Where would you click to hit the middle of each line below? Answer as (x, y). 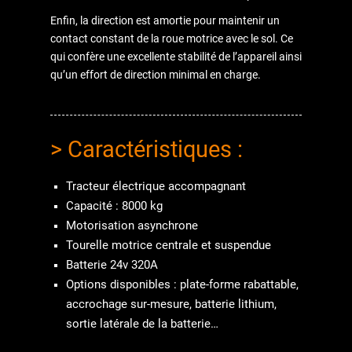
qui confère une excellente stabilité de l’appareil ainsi (176, 56)
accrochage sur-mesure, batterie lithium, (171, 304)
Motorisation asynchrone (132, 225)
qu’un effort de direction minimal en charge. (156, 74)
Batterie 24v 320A (112, 264)
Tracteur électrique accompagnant (156, 186)
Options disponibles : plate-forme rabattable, (182, 284)
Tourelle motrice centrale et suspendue (169, 245)
